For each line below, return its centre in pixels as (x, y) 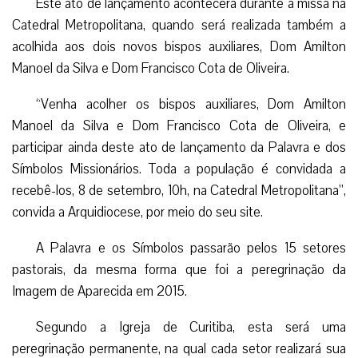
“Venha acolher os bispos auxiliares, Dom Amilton (191, 104)
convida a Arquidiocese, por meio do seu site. (137, 212)
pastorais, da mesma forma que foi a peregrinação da (179, 269)
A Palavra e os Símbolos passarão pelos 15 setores (191, 248)
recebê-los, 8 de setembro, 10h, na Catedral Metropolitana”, (179, 190)
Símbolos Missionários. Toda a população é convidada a (179, 169)
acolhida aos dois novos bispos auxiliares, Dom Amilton (179, 46)
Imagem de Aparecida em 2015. (99, 291)
